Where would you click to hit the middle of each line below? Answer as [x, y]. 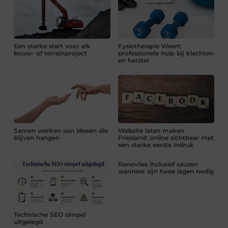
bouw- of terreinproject [51, 53]
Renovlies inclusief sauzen [158, 164]
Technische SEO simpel [50, 215]
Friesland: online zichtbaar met [166, 137]
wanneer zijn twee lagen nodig [166, 171]
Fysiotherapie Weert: [150, 46]
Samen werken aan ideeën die [61, 130]
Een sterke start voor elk [52, 46]
